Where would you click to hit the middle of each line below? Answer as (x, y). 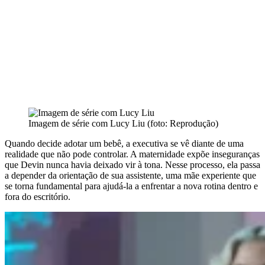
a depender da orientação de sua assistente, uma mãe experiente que (130, 175)
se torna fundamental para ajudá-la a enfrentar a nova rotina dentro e (131, 186)
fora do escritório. (38, 196)
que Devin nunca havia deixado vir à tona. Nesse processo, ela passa (132, 164)
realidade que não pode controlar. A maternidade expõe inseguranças (132, 154)
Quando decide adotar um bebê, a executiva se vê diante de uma (124, 143)
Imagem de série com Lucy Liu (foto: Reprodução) (123, 123)
